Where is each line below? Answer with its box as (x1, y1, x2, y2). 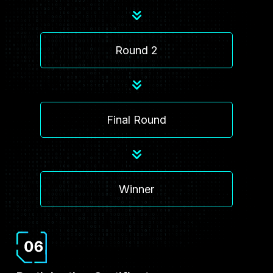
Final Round (107, 113, 166, 126)
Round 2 (115, 43, 158, 57)
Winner (119, 182, 154, 196)
